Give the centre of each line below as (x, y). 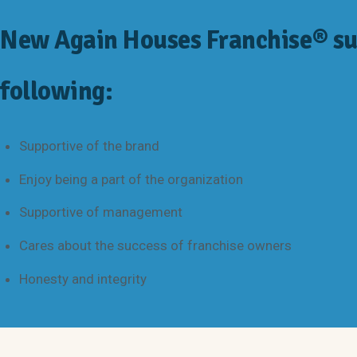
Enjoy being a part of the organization (131, 179)
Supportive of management (100, 212)
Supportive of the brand (89, 146)
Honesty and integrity (82, 279)
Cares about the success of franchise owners (155, 246)
